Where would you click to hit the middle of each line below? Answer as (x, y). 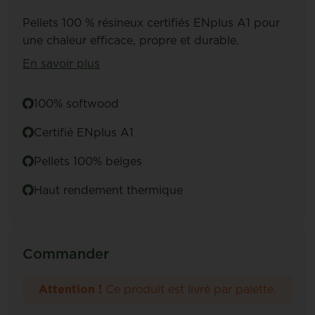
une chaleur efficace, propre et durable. (131, 40)
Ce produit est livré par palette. (189, 289)
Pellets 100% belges (88, 161)
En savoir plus (61, 63)
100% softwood (76, 103)
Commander (66, 254)
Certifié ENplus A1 (84, 132)
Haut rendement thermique (108, 190)
